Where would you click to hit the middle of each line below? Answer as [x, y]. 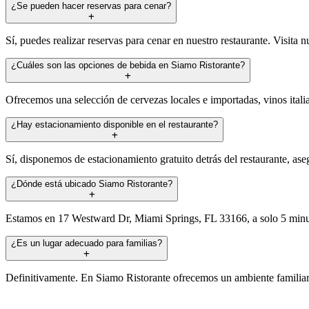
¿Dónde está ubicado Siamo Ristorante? [92, 183]
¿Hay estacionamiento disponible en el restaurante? [114, 124]
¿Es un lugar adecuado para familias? [87, 243]
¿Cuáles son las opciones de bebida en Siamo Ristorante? [128, 65]
